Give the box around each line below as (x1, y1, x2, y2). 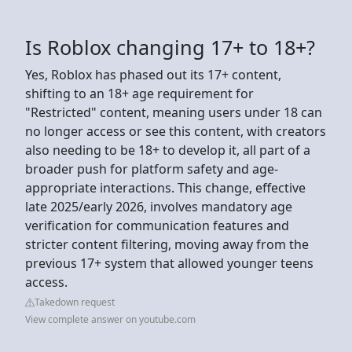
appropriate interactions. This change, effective (25, 178, 306, 196)
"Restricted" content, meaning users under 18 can (25, 103, 322, 121)
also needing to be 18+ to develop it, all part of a (25, 141, 310, 159)
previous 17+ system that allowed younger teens (25, 254, 313, 272)
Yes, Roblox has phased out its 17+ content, (25, 65, 281, 83)
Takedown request (35, 295, 115, 309)
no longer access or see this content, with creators (25, 122, 326, 140)
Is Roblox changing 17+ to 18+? (25, 33, 315, 60)
